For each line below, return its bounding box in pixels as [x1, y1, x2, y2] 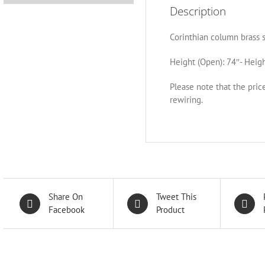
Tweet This [156, 191, 196, 203]
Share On [49, 191, 83, 203]
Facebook [49, 204, 85, 216]
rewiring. [169, 94, 203, 106]
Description [169, 4, 226, 20]
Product [156, 204, 185, 216]
